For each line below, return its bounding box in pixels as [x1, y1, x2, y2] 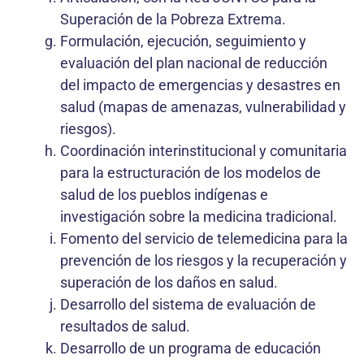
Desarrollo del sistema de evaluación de [60, 295, 316, 313]
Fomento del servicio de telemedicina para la [60, 229, 348, 247]
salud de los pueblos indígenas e [60, 185, 268, 203]
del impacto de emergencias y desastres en [60, 76, 340, 93]
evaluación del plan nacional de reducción [60, 54, 327, 71]
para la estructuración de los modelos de [60, 163, 321, 181]
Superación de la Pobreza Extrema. [60, 10, 286, 28]
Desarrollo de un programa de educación [60, 339, 321, 357]
